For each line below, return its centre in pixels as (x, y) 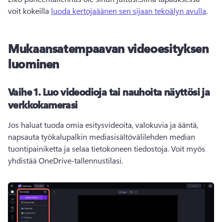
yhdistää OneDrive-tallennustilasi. (66, 160)
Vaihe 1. (25, 91)
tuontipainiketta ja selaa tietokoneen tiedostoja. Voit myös (107, 148)
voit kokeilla (29, 11)
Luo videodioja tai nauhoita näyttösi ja (126, 91)
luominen (34, 63)
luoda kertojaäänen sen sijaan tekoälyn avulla (129, 11)
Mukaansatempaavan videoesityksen (108, 48)
